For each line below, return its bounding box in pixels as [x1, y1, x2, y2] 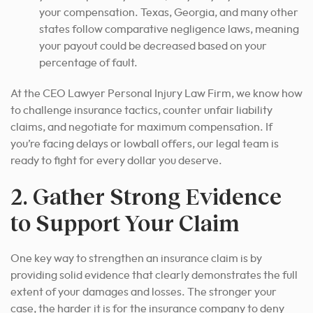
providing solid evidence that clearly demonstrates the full [10, 269, 298, 281]
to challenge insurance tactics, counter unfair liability [10, 104, 272, 116]
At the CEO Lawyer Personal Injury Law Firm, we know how [10, 87, 303, 99]
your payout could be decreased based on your [39, 40, 267, 52]
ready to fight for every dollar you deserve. [10, 154, 222, 166]
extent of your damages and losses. [10, 286, 185, 298]
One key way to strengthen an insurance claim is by [10, 252, 262, 264]
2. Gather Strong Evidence [10, 182, 282, 210]
